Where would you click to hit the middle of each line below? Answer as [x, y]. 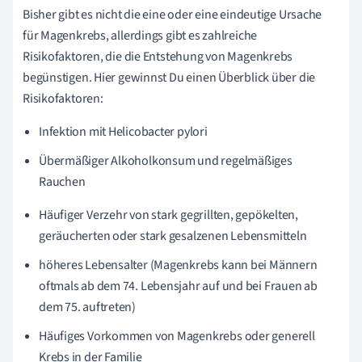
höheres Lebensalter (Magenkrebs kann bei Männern [178, 265]
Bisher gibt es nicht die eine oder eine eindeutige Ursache [173, 14]
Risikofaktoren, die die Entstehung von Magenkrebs [158, 56]
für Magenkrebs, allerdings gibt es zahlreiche [140, 35]
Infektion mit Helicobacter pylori [123, 131]
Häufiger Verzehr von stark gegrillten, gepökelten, [168, 215]
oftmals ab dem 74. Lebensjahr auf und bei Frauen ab [178, 286]
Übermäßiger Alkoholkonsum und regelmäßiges [166, 160]
